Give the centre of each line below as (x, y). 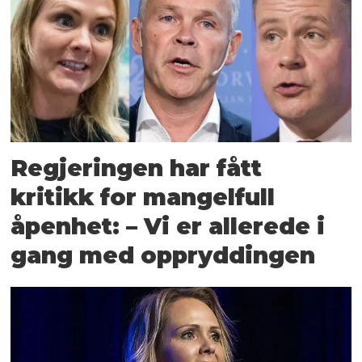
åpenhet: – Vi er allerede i (168, 226)
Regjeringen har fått (137, 168)
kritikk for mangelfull (143, 197)
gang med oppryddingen (163, 255)
